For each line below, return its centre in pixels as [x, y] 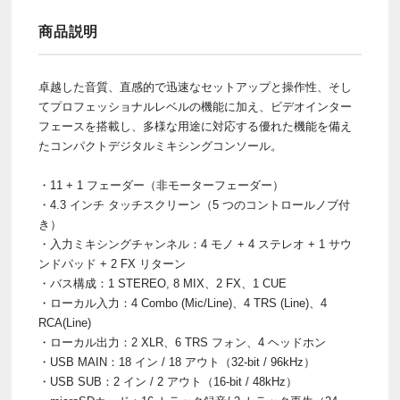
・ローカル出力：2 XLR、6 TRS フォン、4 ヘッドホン [182, 343]
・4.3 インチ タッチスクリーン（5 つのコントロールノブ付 [194, 205]
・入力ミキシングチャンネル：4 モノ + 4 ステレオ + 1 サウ [195, 245]
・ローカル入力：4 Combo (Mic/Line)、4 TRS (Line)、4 [183, 304]
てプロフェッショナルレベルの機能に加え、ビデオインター [195, 107]
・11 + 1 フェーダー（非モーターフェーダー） [161, 186]
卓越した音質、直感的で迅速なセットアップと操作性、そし [195, 87]
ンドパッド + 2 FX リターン [112, 264]
